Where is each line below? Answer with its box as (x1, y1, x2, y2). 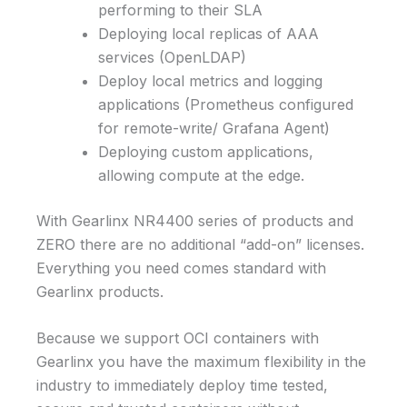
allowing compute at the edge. (98, 165, 304, 184)
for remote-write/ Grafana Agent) (98, 118, 330, 137)
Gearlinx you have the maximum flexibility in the (36, 352, 366, 372)
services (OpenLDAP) (98, 47, 246, 66)
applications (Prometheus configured (98, 94, 353, 114)
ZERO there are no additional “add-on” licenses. (36, 234, 364, 253)
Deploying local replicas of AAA (98, 24, 319, 43)
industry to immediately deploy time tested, (36, 376, 328, 395)
